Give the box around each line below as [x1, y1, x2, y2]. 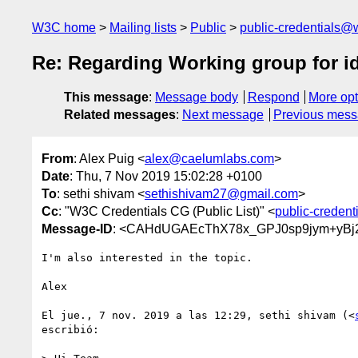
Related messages [64, 108, 176, 122]
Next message [182, 108, 264, 122]
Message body [155, 90, 238, 105]
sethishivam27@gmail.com [145, 186, 298, 201]
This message [64, 90, 149, 105]
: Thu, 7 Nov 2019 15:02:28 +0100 [70, 169, 262, 183]
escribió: [42, 323, 99, 336]
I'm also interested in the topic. [42, 251, 253, 264]
